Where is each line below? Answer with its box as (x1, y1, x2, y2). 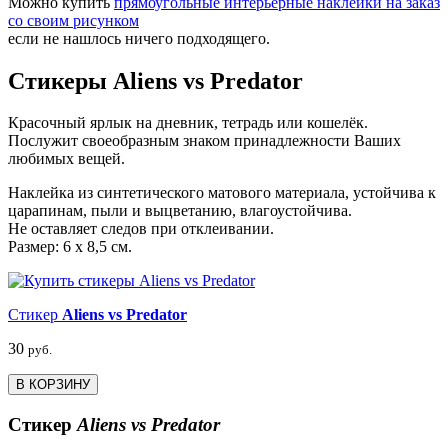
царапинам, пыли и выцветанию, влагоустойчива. (8, 202, 352, 220)
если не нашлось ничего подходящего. (8, 29, 270, 47)
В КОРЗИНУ (16, 377, 90, 393)
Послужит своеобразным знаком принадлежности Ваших (8, 132, 401, 150)
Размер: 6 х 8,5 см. (8, 238, 132, 256)
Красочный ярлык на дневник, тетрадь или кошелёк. (8, 114, 368, 132)
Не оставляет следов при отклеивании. (8, 220, 274, 238)
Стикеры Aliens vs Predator (8, 67, 303, 94)
